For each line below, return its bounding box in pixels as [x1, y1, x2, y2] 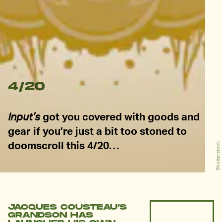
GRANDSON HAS [8, 210, 93, 220]
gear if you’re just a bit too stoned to [8, 124, 187, 138]
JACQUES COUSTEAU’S [8, 202, 127, 212]
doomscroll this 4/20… [8, 138, 119, 152]
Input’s [8, 110, 40, 123]
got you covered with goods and [40, 110, 200, 123]
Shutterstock [215, 141, 221, 171]
